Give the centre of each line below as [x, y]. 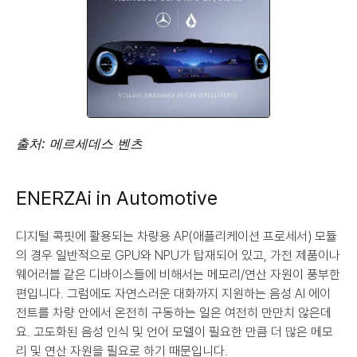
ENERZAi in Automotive [117, 198]
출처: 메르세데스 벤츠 [79, 143]
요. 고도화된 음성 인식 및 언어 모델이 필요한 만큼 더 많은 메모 [175, 332]
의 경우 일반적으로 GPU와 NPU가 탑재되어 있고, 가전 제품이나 [178, 255]
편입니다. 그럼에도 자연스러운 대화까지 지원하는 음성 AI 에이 [173, 294]
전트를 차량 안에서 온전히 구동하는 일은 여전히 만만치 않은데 [174, 313]
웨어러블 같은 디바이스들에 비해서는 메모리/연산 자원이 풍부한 [178, 275]
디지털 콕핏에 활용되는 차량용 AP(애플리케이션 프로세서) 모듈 [177, 236]
